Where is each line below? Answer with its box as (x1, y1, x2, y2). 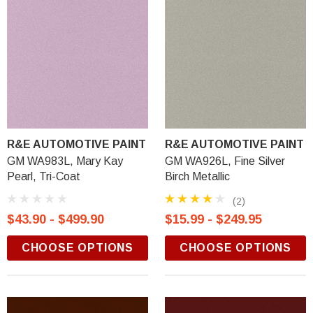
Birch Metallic (165, 170, 230, 182)
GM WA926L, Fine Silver (165, 155, 285, 167)
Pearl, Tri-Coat (7, 170, 80, 182)
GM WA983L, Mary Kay (7, 155, 123, 167)
